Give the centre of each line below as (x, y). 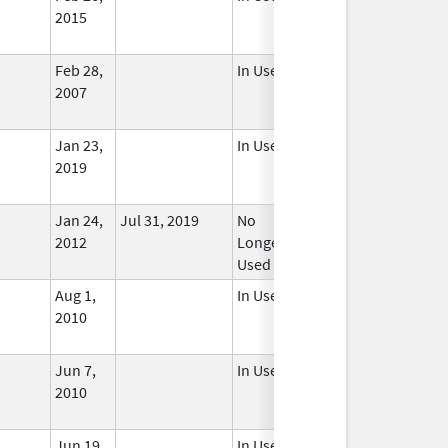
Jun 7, (75, 369)
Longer (261, 241)
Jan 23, (79, 144)
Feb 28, (79, 69)
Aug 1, (75, 294)
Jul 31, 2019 (159, 219)
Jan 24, (79, 219)
